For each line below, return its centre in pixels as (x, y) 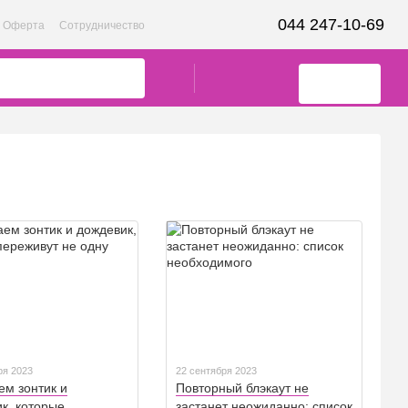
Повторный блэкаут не (242, 388)
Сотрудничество (102, 25)
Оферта (23, 25)
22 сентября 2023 (216, 371)
